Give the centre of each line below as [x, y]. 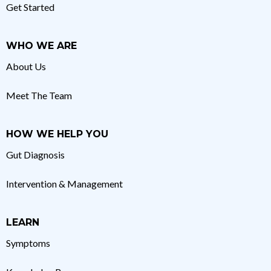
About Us [26, 66]
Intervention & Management [64, 183]
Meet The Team [39, 95]
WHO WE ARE [41, 45]
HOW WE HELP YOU [57, 134]
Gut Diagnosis [35, 154]
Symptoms [28, 243]
